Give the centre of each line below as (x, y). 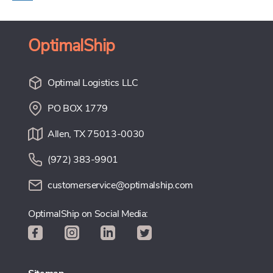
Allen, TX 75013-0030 (96, 134)
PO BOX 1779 (78, 109)
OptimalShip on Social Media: (88, 214)
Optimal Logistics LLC (93, 83)
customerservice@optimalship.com (121, 186)
